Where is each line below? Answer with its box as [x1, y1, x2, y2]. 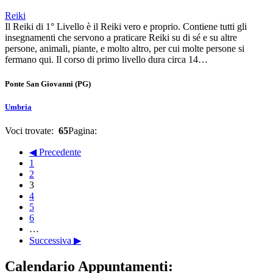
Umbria [5, 102, 32, 112]
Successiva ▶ [29, 235, 81, 246]
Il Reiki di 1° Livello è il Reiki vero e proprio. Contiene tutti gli [5, 21, 247, 32]
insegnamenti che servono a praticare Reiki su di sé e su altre [5, 32, 237, 43]
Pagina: [68, 125, 99, 136]
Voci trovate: [5, 125, 58, 136]
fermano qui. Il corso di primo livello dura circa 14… [5, 54, 208, 65]
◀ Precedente [29, 146, 81, 157]
